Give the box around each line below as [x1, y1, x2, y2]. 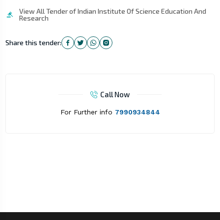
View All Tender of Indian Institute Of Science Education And [19, 7, 206, 16]
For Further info [60, 108, 115, 116]
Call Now [100, 90, 130, 99]
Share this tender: [5, 38, 61, 47]
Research [19, 14, 49, 23]
